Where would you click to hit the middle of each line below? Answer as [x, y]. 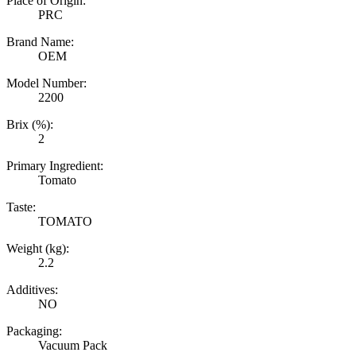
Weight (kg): [38, 249]
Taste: [21, 207]
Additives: [32, 290]
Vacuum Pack [73, 346]
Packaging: [34, 331]
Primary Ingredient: [55, 166]
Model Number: [46, 83]
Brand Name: [40, 42]
